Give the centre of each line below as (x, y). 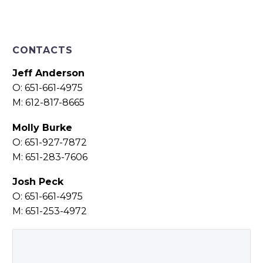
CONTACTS (43, 50)
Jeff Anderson (48, 73)
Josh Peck (38, 182)
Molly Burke (42, 127)
